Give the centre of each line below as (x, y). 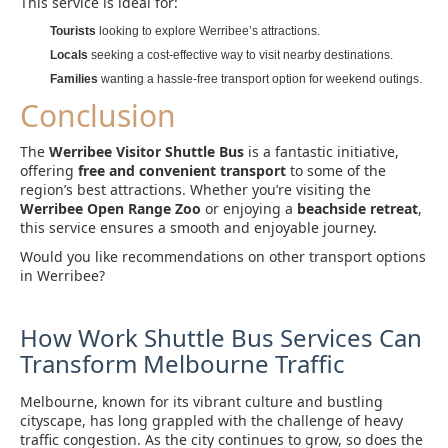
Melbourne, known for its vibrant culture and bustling (201, 401)
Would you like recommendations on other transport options (223, 256)
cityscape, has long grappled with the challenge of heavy (211, 420)
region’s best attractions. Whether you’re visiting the (195, 189)
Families (74, 79)
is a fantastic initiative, (321, 151)
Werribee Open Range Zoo (110, 208)
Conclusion (98, 115)
